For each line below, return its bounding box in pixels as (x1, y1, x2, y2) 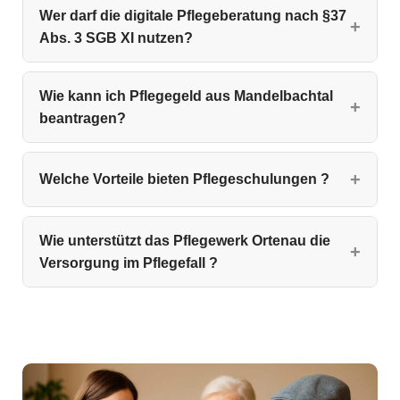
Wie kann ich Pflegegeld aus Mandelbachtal (39, 87, 333, 104)
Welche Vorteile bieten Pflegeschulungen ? (39, 171, 329, 187)
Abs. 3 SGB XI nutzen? (39, 29, 193, 46)
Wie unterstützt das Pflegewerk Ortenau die (39, 232, 330, 248)
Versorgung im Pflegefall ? (39, 254, 218, 271)
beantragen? (39, 110, 126, 126)
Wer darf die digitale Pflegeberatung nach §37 (39, 7, 346, 23)
